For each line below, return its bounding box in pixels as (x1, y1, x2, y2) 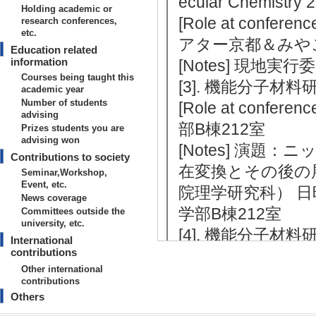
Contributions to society (11, 151, 130, 163)
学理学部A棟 (178, 268, 270, 286)
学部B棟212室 (178, 205, 281, 223)
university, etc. (21, 218, 85, 229)
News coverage (21, 193, 87, 203)
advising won (21, 135, 80, 145)
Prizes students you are (21, 123, 124, 133)
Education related (11, 44, 97, 56)
